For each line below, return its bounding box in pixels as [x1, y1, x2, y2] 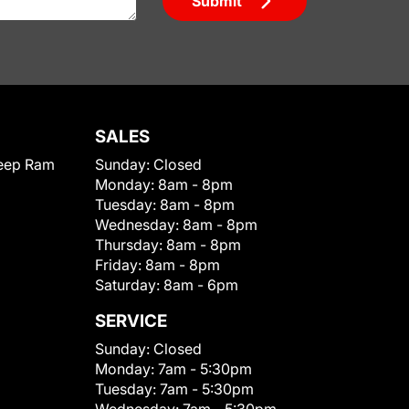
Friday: [95, 256, 145, 274]
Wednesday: [95, 215, 183, 234]
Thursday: [95, 236, 166, 254]
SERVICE [95, 310, 167, 331]
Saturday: [95, 276, 163, 294]
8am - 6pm [163, 276, 238, 294]
